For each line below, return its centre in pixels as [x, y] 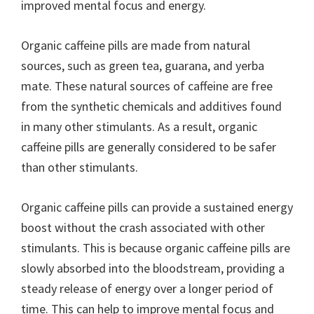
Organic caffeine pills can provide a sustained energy [157, 207]
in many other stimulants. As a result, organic [139, 127]
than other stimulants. [80, 167]
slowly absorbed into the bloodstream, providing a [153, 268]
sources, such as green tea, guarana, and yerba [143, 66]
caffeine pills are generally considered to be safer [149, 147]
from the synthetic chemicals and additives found [151, 106]
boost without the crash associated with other [143, 227]
